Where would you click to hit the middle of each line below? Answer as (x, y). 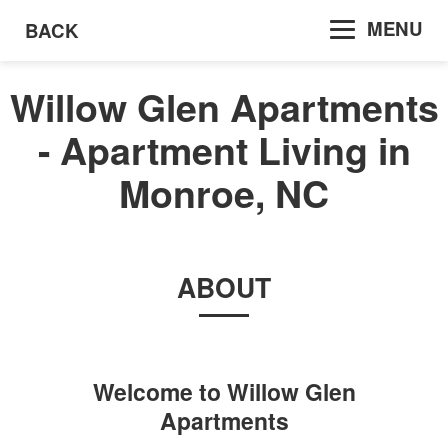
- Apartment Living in (224, 150)
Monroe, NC (224, 193)
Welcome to (159, 392)
